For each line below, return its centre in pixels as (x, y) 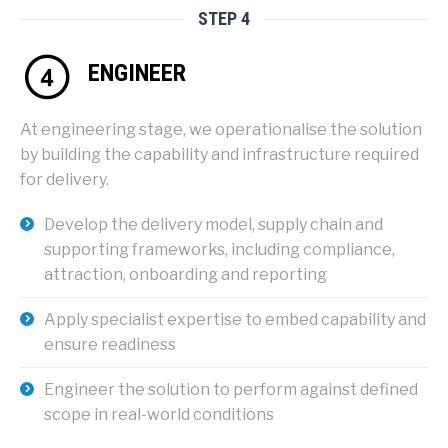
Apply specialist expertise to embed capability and (235, 319)
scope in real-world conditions (159, 414)
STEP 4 (224, 18)
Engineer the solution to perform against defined (231, 389)
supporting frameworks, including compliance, (219, 249)
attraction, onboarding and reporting (185, 274)
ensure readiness (110, 344)
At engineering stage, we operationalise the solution (221, 129)
